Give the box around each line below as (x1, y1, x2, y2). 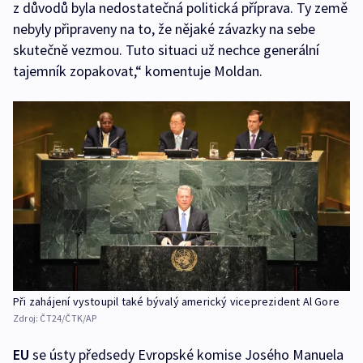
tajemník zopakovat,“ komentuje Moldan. (13, 62, 263, 81)
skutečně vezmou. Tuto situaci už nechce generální (13, 41, 319, 60)
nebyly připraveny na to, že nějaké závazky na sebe (13, 19, 315, 39)
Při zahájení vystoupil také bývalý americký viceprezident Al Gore (13, 294, 340, 310)
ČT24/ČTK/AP (40, 312, 97, 325)
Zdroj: (13, 312, 41, 325)
